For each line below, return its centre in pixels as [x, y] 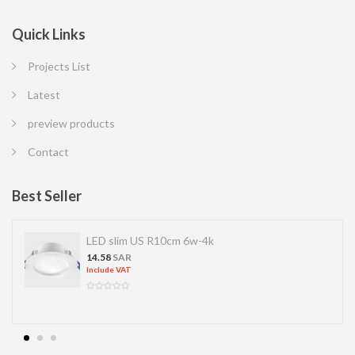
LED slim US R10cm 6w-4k [150, 240]
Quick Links [49, 34]
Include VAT [109, 269]
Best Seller [47, 195]
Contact [48, 151]
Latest [44, 94]
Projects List [59, 66]
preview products [71, 123]
